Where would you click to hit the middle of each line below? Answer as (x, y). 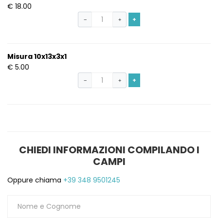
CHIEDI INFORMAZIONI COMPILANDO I (109, 150)
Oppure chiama (34, 180)
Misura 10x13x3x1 (37, 57)
